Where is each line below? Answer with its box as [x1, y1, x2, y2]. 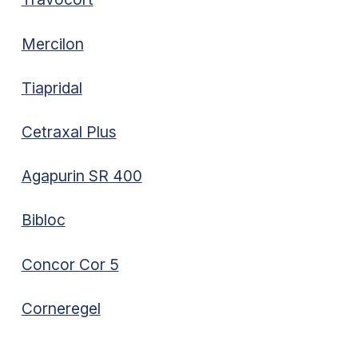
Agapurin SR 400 [21, 166, 142, 186]
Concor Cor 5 [21, 254, 119, 274]
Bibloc [21, 210, 66, 230]
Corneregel [21, 298, 101, 318]
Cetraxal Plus [21, 122, 117, 142]
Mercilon [21, 34, 84, 54]
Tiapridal [21, 78, 82, 97]
